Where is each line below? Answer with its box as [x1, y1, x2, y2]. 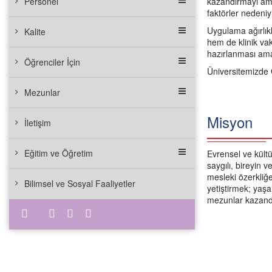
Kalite [24, 25, 46, 38]
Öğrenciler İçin [24, 56, 80, 68]
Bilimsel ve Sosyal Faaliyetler [24, 177, 135, 189]
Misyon [207, 111, 253, 132]
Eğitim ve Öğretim [24, 147, 93, 159]
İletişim [24, 117, 51, 129]
